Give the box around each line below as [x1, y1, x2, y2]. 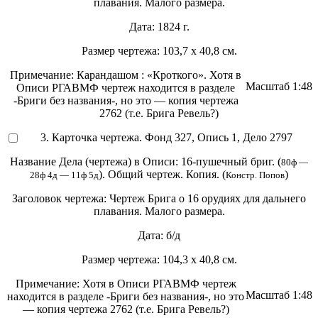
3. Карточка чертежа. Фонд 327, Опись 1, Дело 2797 [40, 131, 292, 144]
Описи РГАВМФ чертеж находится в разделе [16, 82, 235, 94]
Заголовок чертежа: [12, 192, 109, 205]
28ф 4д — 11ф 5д [30, 170, 99, 181]
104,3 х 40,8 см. [162, 253, 237, 266]
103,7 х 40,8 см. [162, 45, 237, 57]
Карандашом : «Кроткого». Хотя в [77, 69, 241, 82]
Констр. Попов [226, 170, 285, 181]
